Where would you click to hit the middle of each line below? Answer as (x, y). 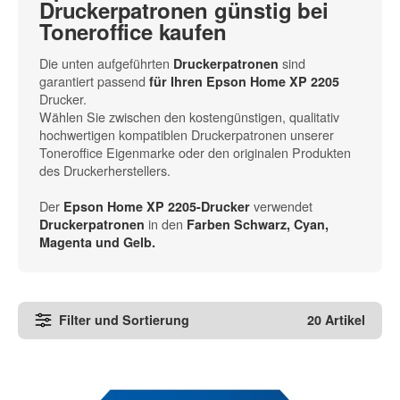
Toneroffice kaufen (133, 32)
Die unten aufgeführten (106, 62)
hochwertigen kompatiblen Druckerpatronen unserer (187, 134)
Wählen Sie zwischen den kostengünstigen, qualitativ (189, 116)
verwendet (281, 205)
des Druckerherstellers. (105, 170)
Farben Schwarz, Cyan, (258, 224)
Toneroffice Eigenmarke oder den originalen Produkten (195, 152)
